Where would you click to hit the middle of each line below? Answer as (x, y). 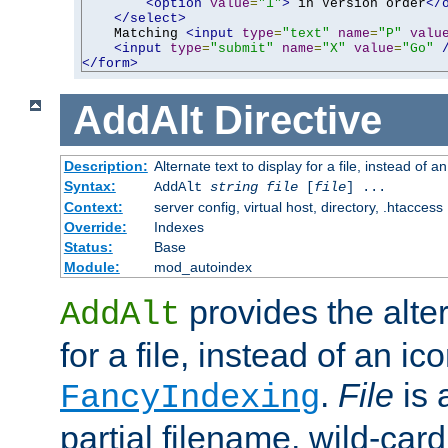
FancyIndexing (190, 398)
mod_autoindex (202, 267)
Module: (91, 267)
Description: (105, 166)
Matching (134, 33)
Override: (95, 227)
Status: (88, 247)
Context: (93, 207)
